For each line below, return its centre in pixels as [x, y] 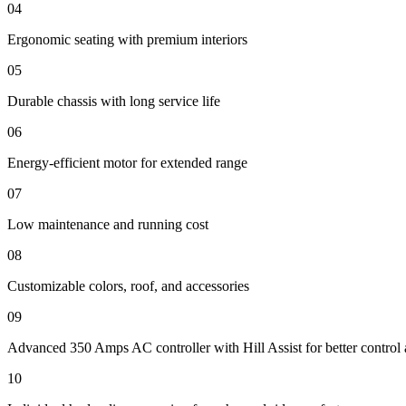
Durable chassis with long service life [114, 101]
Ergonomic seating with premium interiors [127, 39]
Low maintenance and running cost [108, 224]
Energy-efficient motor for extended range [127, 162]
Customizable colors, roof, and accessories [128, 285]
